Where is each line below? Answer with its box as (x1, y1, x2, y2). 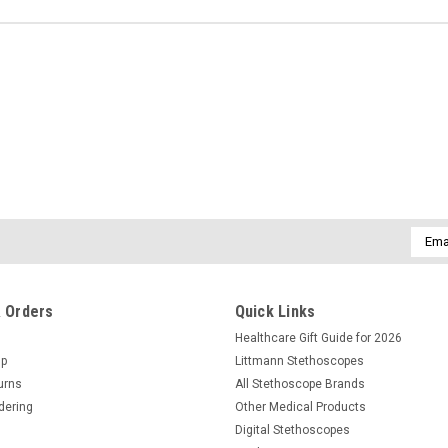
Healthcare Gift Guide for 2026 (234, 330, 402, 345)
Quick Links (234, 301, 316, 321)
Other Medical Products (234, 399, 366, 414)
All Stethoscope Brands (234, 376, 365, 391)
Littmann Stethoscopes (234, 353, 364, 368)
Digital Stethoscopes (234, 422, 350, 437)
